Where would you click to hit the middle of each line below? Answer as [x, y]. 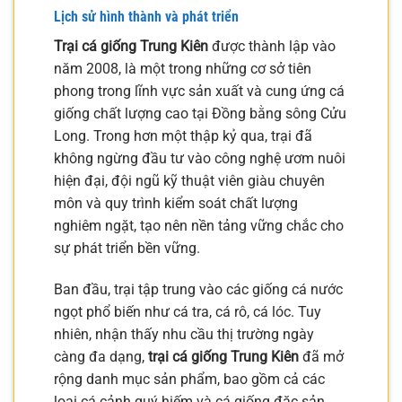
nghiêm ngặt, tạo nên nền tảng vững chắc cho [199, 226]
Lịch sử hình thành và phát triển [146, 17]
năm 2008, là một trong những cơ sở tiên [183, 69]
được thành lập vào [272, 47]
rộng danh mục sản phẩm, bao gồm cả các [189, 380]
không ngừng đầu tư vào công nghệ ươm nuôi [200, 159]
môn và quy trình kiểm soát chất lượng [176, 204]
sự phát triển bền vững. [127, 249]
